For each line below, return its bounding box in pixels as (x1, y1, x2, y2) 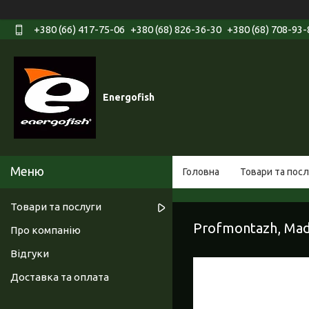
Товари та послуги (10, 201, 101, 213)
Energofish (103, 92, 154, 103)
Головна (183, 166, 219, 178)
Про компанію (10, 224, 81, 237)
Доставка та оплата (10, 271, 109, 283)
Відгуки (10, 248, 49, 260)
